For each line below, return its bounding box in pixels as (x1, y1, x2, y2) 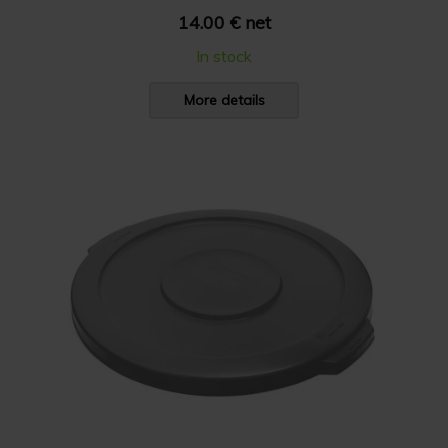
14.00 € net (177, 11, 271, 34)
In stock (196, 46, 252, 66)
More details (183, 91, 265, 109)
